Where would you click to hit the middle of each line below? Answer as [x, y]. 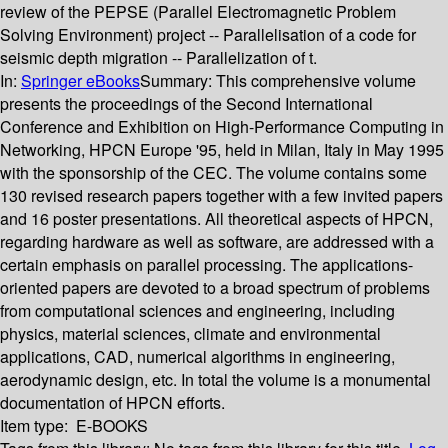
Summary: [178, 81]
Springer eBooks [80, 81]
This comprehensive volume [316, 81]
